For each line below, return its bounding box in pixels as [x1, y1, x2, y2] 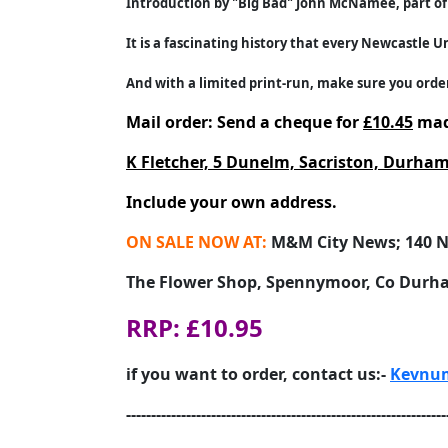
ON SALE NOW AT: [126, 231, 267, 253]
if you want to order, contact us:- [126, 363, 390, 385]
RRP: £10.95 [126, 311, 263, 344]
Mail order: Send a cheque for [126, 111, 363, 133]
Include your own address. [126, 191, 337, 213]
